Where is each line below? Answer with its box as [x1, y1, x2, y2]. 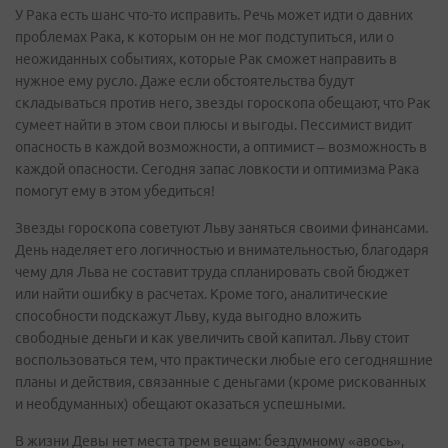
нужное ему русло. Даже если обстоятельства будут [15, 73, 354, 89]
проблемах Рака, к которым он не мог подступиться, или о [15, 29, 394, 45]
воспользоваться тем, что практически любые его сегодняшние [15, 352, 433, 368]
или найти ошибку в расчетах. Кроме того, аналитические [15, 286, 388, 302]
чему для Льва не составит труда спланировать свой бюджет [15, 264, 409, 280]
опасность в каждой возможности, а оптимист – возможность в [15, 139, 427, 155]
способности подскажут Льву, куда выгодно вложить [15, 308, 361, 324]
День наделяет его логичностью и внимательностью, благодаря [15, 242, 429, 258]
